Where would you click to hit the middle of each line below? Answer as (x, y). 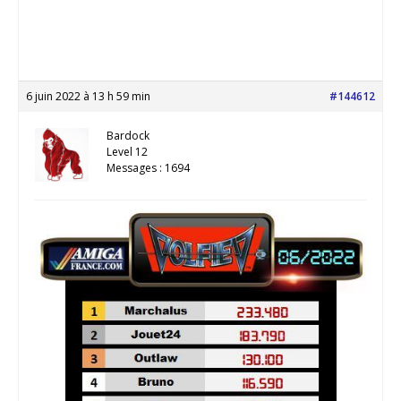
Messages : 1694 (148, 167)
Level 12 (127, 151)
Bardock (128, 135)
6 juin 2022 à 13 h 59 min (88, 96)
